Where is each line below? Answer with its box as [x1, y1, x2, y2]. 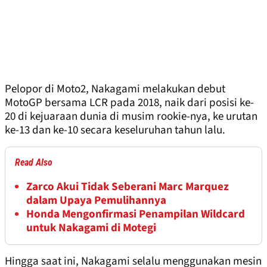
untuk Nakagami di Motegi [26, 220, 156, 237]
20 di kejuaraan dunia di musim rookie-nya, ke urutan [5, 108, 257, 125]
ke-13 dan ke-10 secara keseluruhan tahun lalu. [5, 122, 225, 139]
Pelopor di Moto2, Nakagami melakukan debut [5, 81, 225, 98]
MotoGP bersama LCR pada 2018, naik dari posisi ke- [5, 95, 254, 111]
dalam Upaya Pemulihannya [26, 193, 166, 209]
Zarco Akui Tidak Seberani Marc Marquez [26, 179, 229, 195]
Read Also [15, 157, 52, 169]
